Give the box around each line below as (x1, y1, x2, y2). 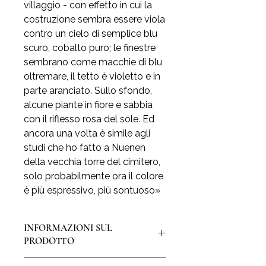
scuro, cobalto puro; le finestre (24, 42, 156, 53)
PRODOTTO (24, 235, 74, 247)
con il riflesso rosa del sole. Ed (24, 113, 154, 125)
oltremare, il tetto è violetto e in (24, 71, 160, 82)
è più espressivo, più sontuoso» (24, 185, 160, 196)
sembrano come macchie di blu (24, 56, 162, 68)
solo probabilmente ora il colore (24, 170, 163, 182)
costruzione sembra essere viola (24, 14, 165, 25)
